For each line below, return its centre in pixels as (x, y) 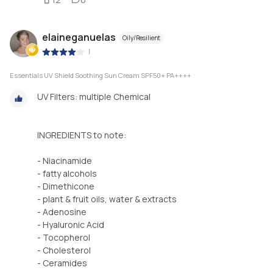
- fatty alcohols (67, 174)
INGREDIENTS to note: (82, 135)
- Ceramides (62, 263)
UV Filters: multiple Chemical (94, 97)
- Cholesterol (64, 250)
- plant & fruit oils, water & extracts (107, 199)
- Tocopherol (64, 238)
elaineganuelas (79, 37)
